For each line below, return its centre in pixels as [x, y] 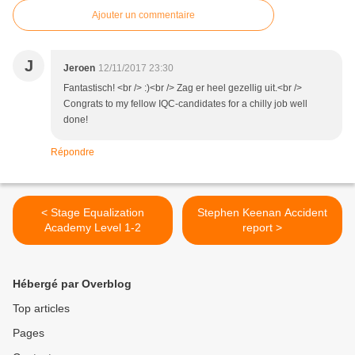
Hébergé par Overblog [72, 284]
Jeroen [79, 69]
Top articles [41, 309]
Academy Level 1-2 [93, 228]
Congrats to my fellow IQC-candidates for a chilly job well [185, 104]
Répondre [73, 153]
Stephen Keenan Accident [262, 213]
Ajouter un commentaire [143, 15]
